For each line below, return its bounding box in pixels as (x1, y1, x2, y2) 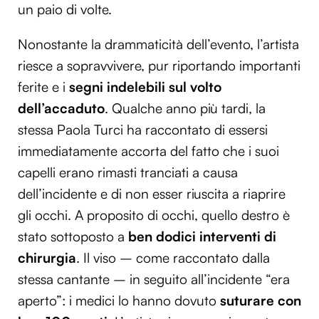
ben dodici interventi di (128, 228, 276, 246)
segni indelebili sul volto (69, 78, 221, 96)
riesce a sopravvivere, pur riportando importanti (18, 57, 300, 75)
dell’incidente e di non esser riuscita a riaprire (18, 185, 286, 203)
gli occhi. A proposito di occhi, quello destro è (18, 206, 290, 224)
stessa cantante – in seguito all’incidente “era (18, 271, 290, 288)
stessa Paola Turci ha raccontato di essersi (18, 121, 268, 139)
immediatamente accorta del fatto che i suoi (18, 142, 279, 160)
